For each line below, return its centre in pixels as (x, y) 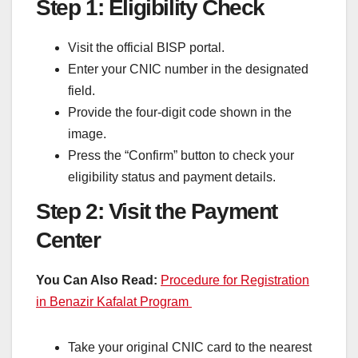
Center (68, 241)
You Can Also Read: (97, 280)
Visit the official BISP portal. (146, 47)
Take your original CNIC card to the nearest (190, 348)
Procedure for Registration (235, 280)
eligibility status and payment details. (172, 177)
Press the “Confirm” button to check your (181, 155)
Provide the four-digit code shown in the (180, 112)
